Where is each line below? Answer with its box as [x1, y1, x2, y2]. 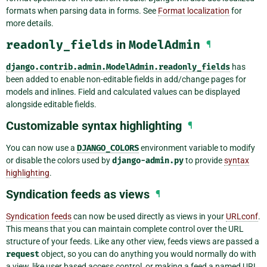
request [6, 249, 39, 260]
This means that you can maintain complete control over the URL [6, 224, 244, 234]
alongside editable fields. [6, 100, 97, 110]
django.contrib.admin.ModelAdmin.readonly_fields [6, 62, 230, 73]
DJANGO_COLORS [77, 143, 139, 154]
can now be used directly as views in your [72, 212, 226, 222]
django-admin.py [112, 156, 184, 166]
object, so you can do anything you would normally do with [39, 249, 256, 259]
